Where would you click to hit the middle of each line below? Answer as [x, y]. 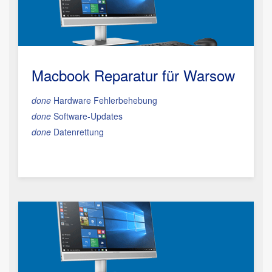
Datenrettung [77, 132]
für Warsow [196, 75]
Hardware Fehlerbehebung [104, 100]
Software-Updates [87, 116]
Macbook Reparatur [95, 75]
